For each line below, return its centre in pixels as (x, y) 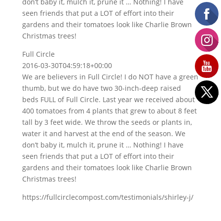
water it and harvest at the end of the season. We (104, 133)
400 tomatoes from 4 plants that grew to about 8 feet (109, 111)
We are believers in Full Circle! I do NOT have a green (110, 77)
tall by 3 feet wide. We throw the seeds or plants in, (107, 122)
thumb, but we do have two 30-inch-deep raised (101, 88)
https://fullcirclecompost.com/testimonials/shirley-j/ (108, 197)
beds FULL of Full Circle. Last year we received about (108, 99)
